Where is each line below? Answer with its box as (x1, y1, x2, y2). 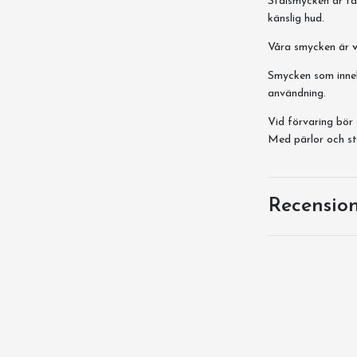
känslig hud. (268, 13, 324, 25)
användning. (268, 88, 326, 100)
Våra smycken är (268, 41, 352, 53)
